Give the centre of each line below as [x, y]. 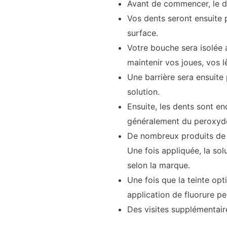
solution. [143, 91]
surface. [142, 33]
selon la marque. [158, 165]
